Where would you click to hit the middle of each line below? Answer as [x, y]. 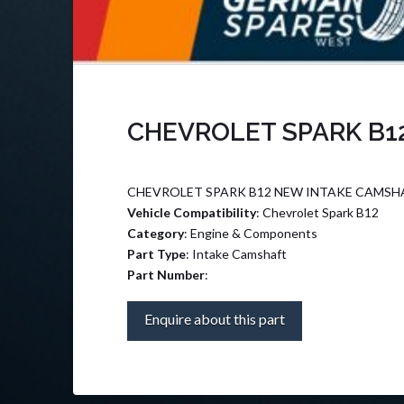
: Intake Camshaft [236, 253]
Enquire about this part [214, 319]
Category [155, 233]
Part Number [165, 274]
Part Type [156, 253]
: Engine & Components [250, 233]
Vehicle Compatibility [191, 212]
